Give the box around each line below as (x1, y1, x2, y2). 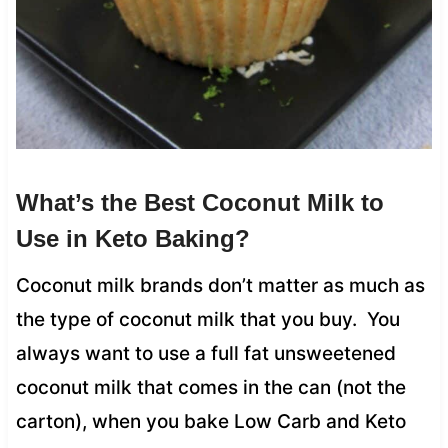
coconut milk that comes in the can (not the (15, 375, 406, 399)
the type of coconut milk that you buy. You (15, 307, 400, 331)
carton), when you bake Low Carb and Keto (15, 409, 406, 433)
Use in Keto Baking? (15, 224, 250, 252)
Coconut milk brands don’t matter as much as (15, 273, 425, 297)
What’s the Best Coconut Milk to (15, 188, 384, 216)
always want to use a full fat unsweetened (15, 341, 396, 365)
